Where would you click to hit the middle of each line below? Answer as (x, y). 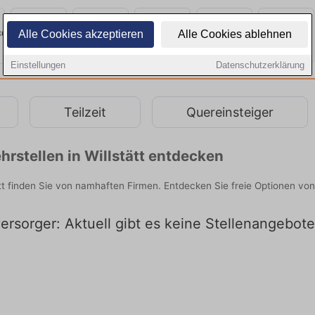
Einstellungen (38, 65)
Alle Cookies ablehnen (234, 34)
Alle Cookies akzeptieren (81, 34)
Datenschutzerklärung (260, 65)
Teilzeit (85, 112)
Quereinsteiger (230, 112)
